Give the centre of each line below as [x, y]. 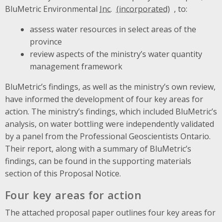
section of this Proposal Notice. [63, 173]
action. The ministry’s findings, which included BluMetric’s [111, 111]
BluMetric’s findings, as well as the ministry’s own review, [110, 86]
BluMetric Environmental [52, 9]
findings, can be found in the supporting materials [98, 161]
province [46, 41]
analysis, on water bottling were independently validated [110, 124]
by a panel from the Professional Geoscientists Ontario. [108, 136]
